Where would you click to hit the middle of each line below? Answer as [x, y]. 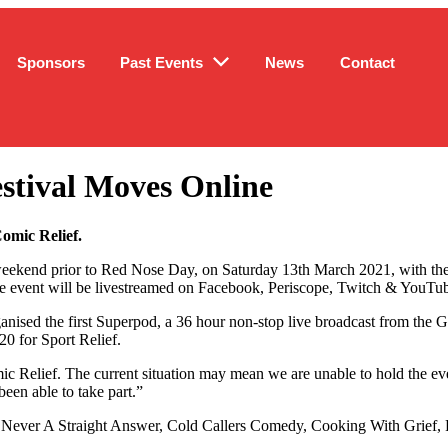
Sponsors [50, 62]
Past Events [162, 62]
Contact [368, 62]
